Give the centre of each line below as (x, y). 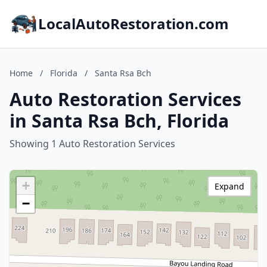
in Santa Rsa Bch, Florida (119, 121)
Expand (229, 186)
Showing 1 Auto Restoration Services (92, 144)
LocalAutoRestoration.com (133, 24)
